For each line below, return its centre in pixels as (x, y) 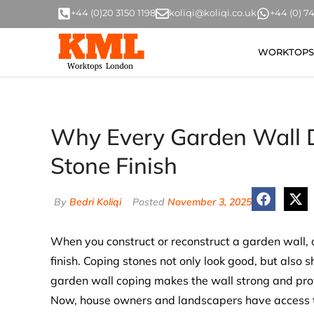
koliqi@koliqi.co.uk (213, 13)
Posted (149, 202)
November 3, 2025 (210, 202)
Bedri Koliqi (94, 202)
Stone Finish (114, 165)
